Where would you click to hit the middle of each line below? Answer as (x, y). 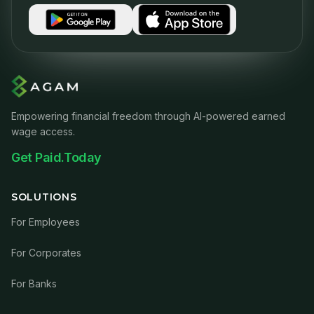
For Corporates (46, 253)
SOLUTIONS (44, 197)
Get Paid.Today (56, 157)
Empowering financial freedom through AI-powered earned (148, 116)
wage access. (43, 131)
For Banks (34, 284)
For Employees (46, 222)
